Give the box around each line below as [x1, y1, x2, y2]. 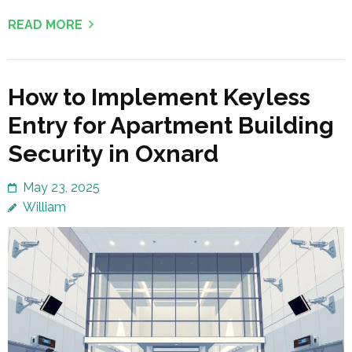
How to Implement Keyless [8, 82, 310, 111]
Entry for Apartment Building [8, 111, 334, 139]
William [23, 199, 66, 214]
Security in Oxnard [8, 139, 218, 167]
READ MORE [8, 16, 82, 32]
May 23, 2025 [23, 179, 100, 195]
